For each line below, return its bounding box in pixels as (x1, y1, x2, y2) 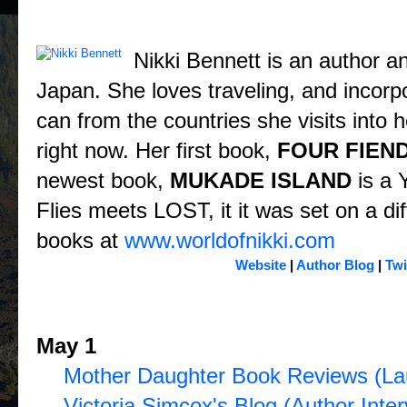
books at (36, 228, 118, 253)
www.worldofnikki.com (118, 228, 335, 253)
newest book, (36, 168, 170, 193)
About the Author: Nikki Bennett (36, 19, 395, 45)
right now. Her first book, (36, 138, 277, 163)
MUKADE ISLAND (170, 168, 352, 193)
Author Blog (295, 257, 374, 273)
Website (234, 257, 286, 273)
